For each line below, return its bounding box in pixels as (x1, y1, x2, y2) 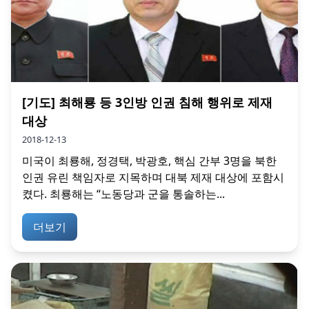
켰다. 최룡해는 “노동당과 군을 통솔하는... (22, 186, 225, 201)
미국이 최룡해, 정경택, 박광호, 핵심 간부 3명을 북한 (22, 152, 277, 168)
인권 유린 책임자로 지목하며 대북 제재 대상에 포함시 (22, 169, 284, 185)
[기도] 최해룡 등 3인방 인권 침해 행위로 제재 (22, 93, 272, 110)
